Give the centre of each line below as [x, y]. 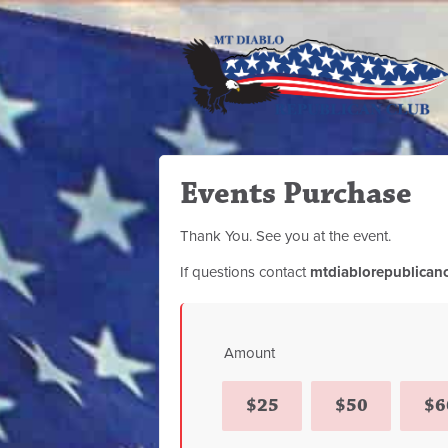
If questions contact [245, 272]
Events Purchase [296, 193]
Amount [249, 353]
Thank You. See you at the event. [285, 236]
